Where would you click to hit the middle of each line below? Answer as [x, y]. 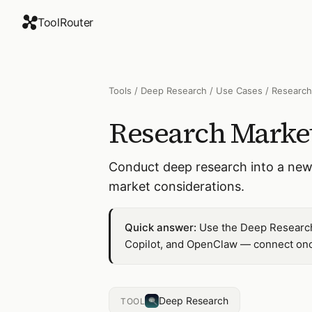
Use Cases [239, 91]
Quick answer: [161, 227]
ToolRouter [65, 22]
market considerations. [177, 186]
